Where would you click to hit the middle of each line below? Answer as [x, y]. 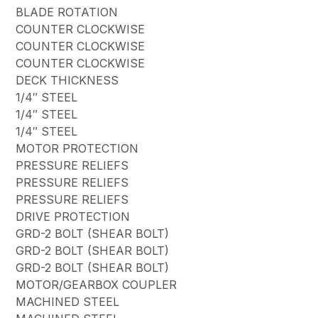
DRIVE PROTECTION [73, 217]
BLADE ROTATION [67, 12]
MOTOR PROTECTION [77, 149]
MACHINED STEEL [68, 302]
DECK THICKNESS [67, 81]
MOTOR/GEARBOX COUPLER [97, 285]
